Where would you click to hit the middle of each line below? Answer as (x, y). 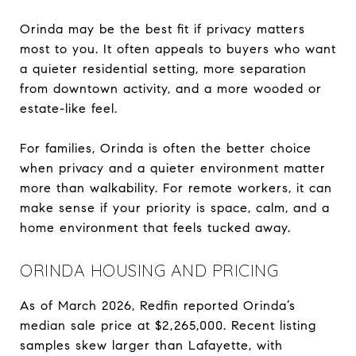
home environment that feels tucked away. (155, 227)
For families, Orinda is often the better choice (166, 148)
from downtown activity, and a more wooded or (171, 88)
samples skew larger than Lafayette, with (151, 345)
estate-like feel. (69, 108)
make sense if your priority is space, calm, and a (175, 207)
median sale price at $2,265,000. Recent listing (168, 325)
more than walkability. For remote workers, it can (176, 188)
